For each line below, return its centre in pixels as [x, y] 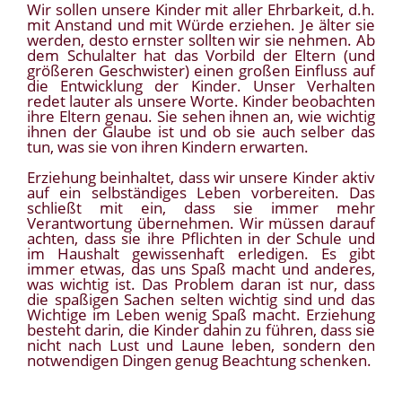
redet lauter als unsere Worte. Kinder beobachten [201, 101]
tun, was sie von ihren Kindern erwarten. [168, 147]
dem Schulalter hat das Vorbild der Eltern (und [201, 56]
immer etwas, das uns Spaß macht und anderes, [201, 269]
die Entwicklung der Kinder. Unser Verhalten [201, 86]
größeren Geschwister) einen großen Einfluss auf [201, 71]
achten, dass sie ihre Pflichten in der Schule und [201, 239]
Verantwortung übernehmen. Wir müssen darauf [201, 223]
